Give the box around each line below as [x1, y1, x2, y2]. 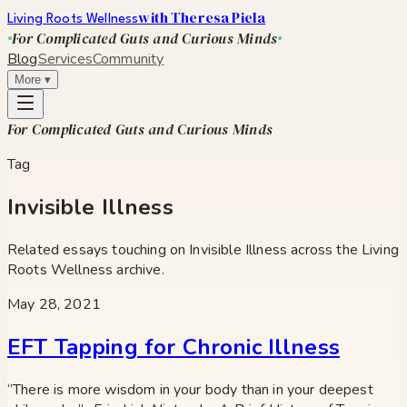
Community [92, 49, 164, 69]
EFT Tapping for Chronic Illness [7, 332, 340, 362]
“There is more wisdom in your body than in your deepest [7, 379, 373, 400]
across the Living [287, 239, 399, 260]
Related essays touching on [7, 239, 190, 260]
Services [37, 49, 93, 69]
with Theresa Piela [138, 7, 266, 27]
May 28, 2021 [7, 293, 101, 314]
